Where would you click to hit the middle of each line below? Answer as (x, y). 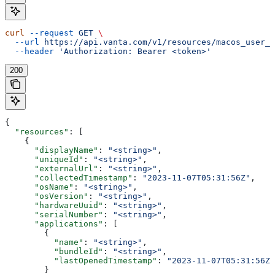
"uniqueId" (44, 159)
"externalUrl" (52, 168)
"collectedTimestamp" (69, 177)
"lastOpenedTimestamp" (81, 260)
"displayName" (52, 150)
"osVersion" (47, 196)
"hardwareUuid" (54, 205)
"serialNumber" (54, 214)
